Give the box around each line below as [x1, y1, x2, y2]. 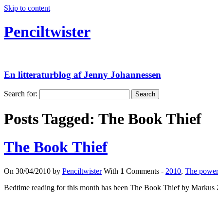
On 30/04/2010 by [4, 166, 62, 175]
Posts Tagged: [4, 109, 98, 127]
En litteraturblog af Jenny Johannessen [4, 69, 161, 80]
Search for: [4, 90, 37, 98]
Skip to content [4, 4, 50, 12]
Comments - [124, 166, 165, 175]
